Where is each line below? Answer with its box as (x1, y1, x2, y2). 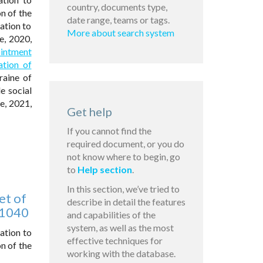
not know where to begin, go (66, 151, 180, 163)
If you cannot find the (66, 125, 151, 137)
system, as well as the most (66, 222, 174, 234)
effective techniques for (66, 235, 163, 247)
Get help (66, 104, 112, 119)
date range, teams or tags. (66, 14, 170, 26)
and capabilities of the (66, 209, 156, 221)
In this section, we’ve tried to (66, 183, 180, 195)
